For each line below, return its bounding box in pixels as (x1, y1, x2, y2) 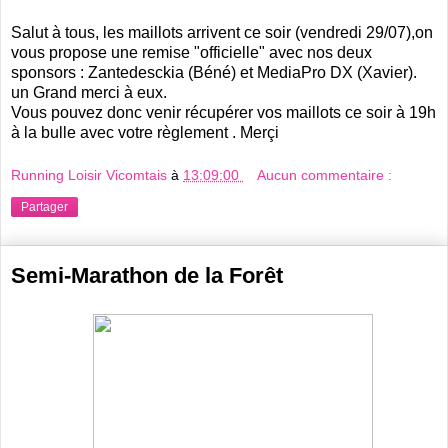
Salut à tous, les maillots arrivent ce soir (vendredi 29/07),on (11, 23, 433, 41)
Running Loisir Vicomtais (11, 167, 171, 184)
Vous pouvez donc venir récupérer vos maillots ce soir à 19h (11, 103, 436, 121)
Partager (21, 200, 68, 215)
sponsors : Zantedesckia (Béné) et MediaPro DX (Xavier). (11, 63, 417, 81)
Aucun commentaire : (257, 167, 393, 184)
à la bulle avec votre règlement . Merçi (11, 123, 279, 141)
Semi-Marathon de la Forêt (11, 263, 283, 289)
